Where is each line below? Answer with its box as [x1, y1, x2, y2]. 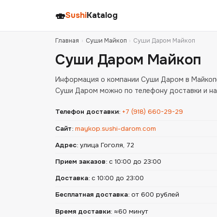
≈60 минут [114, 207, 148, 216]
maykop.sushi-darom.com [75, 124, 156, 133]
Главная [55, 37, 79, 45]
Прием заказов [55, 157, 106, 166]
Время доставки [55, 207, 110, 216]
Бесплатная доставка [55, 190, 128, 199]
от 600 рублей [131, 190, 179, 199]
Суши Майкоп [85, 37, 127, 45]
